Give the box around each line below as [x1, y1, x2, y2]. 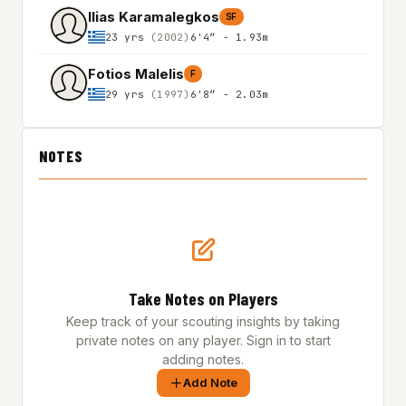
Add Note [182, 375, 237, 390]
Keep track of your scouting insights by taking [66, 314, 340, 329]
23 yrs [104, 30, 151, 43]
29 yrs [104, 87, 151, 101]
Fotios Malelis [88, 64, 184, 82]
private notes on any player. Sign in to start [75, 333, 331, 348]
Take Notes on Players [128, 288, 278, 309]
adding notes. [162, 352, 244, 367]
